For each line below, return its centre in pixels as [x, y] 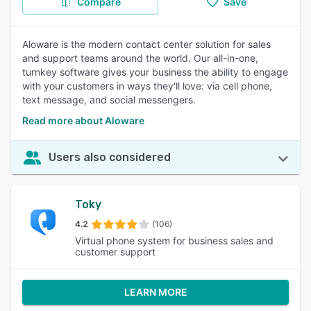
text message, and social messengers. [109, 100]
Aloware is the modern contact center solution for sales [146, 44]
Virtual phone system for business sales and [174, 241]
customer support [115, 252]
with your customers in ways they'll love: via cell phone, [147, 86]
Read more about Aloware [83, 120]
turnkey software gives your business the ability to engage [155, 72]
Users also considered [110, 157]
